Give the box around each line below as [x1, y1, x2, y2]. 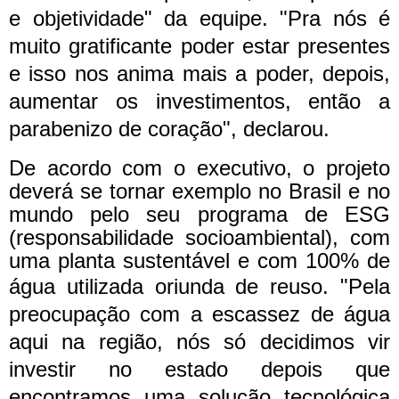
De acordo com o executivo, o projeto [9, 155, 390, 180]
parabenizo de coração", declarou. [9, 116, 336, 141]
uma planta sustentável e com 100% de [9, 248, 390, 273]
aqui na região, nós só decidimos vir [9, 329, 390, 354]
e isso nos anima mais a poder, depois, [9, 61, 390, 85]
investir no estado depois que [9, 356, 390, 381]
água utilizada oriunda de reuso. [9, 273, 340, 298]
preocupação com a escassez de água [9, 301, 390, 326]
